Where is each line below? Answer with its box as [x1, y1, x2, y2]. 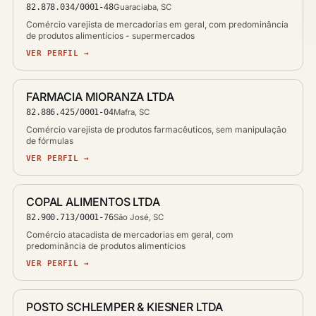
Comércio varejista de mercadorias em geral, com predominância [26, 18, 288, 30]
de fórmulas [26, 135, 73, 146]
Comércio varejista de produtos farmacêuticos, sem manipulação [26, 123, 286, 135]
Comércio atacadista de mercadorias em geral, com [26, 229, 233, 240]
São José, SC [113, 212, 164, 222]
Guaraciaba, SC [113, 1, 171, 12]
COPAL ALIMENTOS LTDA [26, 194, 160, 209]
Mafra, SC [113, 107, 150, 117]
